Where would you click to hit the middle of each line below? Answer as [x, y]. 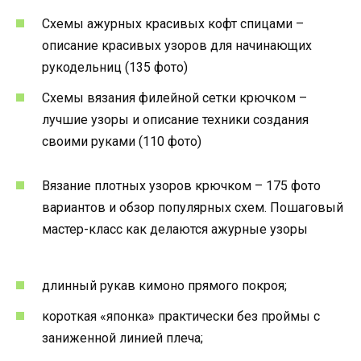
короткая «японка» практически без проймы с [181, 316]
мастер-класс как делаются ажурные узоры [175, 229]
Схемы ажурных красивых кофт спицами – [173, 24]
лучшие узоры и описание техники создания [175, 120]
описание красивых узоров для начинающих [177, 46]
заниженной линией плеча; [122, 338]
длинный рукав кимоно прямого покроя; [164, 285]
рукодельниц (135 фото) [115, 68]
